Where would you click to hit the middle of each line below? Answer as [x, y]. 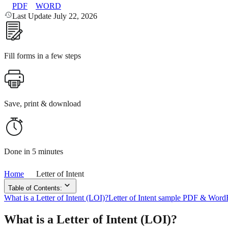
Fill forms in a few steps [42, 55]
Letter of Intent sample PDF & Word [167, 197]
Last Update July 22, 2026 [55, 16]
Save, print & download [42, 103]
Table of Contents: [35, 188]
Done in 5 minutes [34, 151]
